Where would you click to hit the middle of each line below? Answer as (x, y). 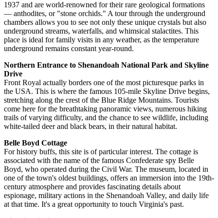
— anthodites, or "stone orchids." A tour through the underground (105, 14)
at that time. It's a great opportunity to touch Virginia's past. (94, 204)
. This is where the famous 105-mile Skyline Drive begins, (120, 91)
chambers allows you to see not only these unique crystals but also (105, 22)
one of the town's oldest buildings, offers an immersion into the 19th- (109, 178)
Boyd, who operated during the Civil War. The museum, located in (106, 169)
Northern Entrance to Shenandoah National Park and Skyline (106, 65)
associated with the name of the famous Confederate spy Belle (99, 161)
